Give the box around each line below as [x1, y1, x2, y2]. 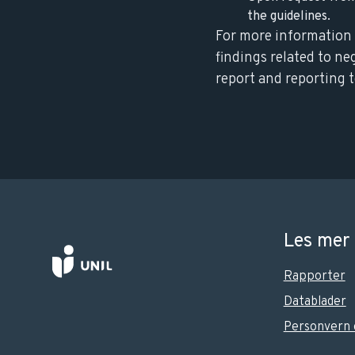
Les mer [283, 230, 349, 254]
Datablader [283, 294, 346, 310]
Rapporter [283, 269, 345, 284]
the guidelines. [247, 9, 330, 25]
